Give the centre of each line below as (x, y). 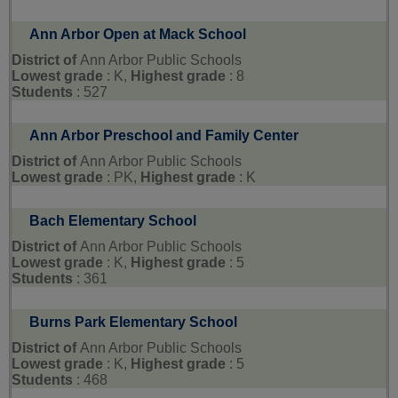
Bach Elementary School (113, 221)
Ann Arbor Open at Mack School (138, 35)
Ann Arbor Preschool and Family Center (164, 136)
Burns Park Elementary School (133, 322)
